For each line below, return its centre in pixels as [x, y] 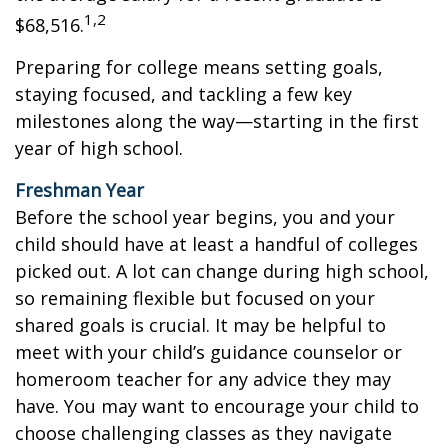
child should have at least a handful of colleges [216, 244]
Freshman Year [79, 190]
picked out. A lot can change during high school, [222, 271]
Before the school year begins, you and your [205, 217]
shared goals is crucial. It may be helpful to [200, 325]
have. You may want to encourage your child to [217, 406]
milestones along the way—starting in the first [217, 121]
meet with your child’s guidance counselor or [208, 352]
